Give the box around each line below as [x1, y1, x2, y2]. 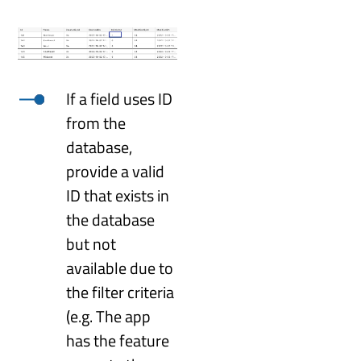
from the [66, 110, 127, 135]
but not [66, 230, 117, 256]
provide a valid [66, 158, 165, 184]
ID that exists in [66, 182, 170, 208]
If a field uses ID [66, 85, 173, 111]
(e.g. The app [66, 303, 151, 329]
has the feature [66, 327, 170, 353]
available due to [66, 255, 174, 280]
